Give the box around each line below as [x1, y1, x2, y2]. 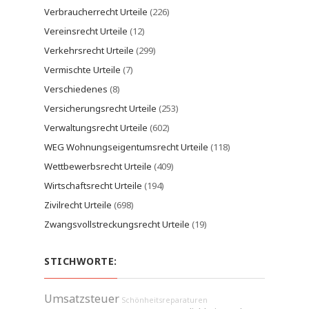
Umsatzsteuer [44, 291, 119, 306]
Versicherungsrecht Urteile [44, 102, 157, 114]
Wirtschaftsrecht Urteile [44, 179, 142, 192]
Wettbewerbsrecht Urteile [44, 160, 152, 172]
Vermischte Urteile [44, 63, 121, 76]
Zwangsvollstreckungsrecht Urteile [44, 218, 190, 230]
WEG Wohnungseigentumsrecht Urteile [44, 141, 208, 153]
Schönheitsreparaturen [121, 295, 208, 305]
